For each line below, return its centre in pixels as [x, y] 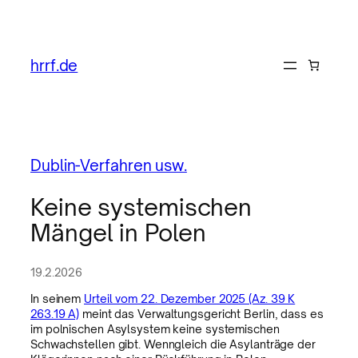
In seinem [58, 299]
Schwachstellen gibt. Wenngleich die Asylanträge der [173, 344]
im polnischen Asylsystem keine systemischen [155, 329]
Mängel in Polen [118, 233]
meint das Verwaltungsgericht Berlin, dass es [201, 314]
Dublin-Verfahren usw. [109, 165]
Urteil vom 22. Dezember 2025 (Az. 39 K [190, 299]
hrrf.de [54, 65]
